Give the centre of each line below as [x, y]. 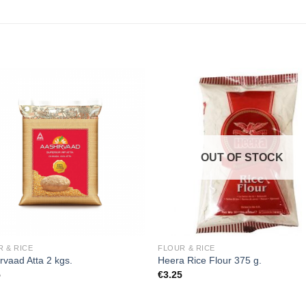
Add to [121, 106]
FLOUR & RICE [186, 248]
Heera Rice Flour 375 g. [210, 261]
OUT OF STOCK [242, 157]
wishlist [121, 115]
